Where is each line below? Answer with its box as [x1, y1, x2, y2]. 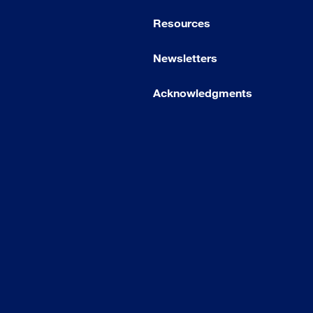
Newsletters [153, 51, 217, 65]
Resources [153, 16, 210, 30]
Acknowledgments [153, 86, 252, 100]
